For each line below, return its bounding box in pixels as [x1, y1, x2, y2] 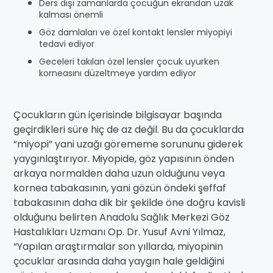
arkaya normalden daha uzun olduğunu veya [13, 166, 225, 180]
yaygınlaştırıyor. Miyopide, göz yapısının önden [13, 152, 234, 166]
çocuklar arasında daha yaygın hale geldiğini [13, 254, 224, 268]
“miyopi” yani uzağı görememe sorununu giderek [13, 137, 243, 151]
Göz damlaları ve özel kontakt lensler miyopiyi [39, 26, 232, 38]
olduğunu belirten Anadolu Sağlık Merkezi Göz [13, 210, 230, 224]
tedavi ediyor [39, 38, 94, 50]
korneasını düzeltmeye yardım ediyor [39, 67, 196, 79]
